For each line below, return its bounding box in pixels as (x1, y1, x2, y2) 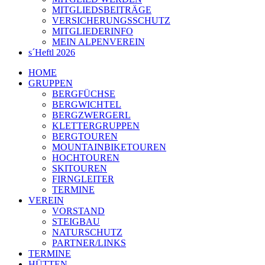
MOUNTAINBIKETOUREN (52, 142, 166, 152)
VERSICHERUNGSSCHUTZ (52, 15, 170, 25)
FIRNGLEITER (52, 174, 114, 184)
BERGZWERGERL (52, 110, 131, 120)
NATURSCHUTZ (52, 227, 122, 237)
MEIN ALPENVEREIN (52, 37, 145, 47)
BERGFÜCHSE (52, 89, 115, 99)
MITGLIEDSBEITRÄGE (52, 5, 151, 15)
